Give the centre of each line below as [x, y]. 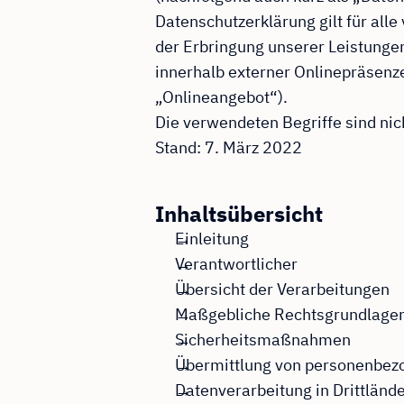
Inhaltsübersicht [239, 214]
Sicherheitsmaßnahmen [262, 340]
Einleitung [211, 239]
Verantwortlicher [236, 264]
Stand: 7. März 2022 [229, 148]
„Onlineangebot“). [221, 97]
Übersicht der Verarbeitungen [282, 289]
